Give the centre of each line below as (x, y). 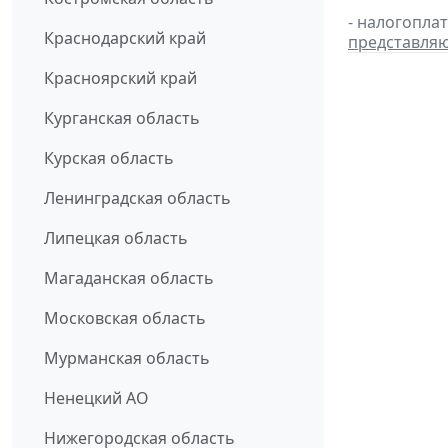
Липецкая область (116, 238)
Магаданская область (129, 278)
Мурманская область (127, 358)
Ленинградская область (137, 198)
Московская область (125, 318)
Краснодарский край (125, 38)
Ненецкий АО (96, 398)
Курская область (109, 158)
